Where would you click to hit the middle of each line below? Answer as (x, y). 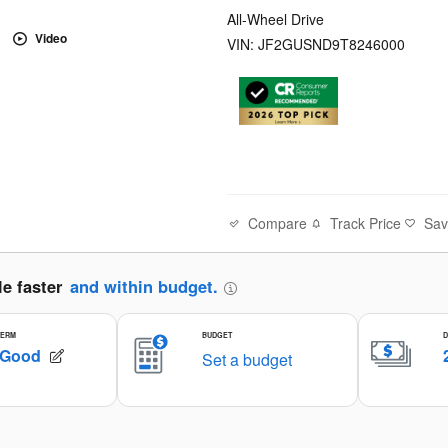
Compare (278, 222)
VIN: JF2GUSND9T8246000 (316, 43)
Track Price (366, 223)
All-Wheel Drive (276, 18)
